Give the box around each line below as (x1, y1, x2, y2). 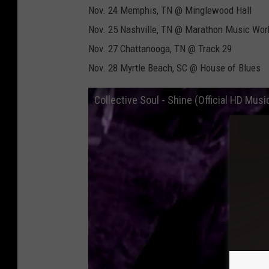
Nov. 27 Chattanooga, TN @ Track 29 (88, 43, 232, 55)
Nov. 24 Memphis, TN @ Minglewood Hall (88, 4, 252, 17)
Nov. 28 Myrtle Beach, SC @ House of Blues (88, 62, 261, 74)
